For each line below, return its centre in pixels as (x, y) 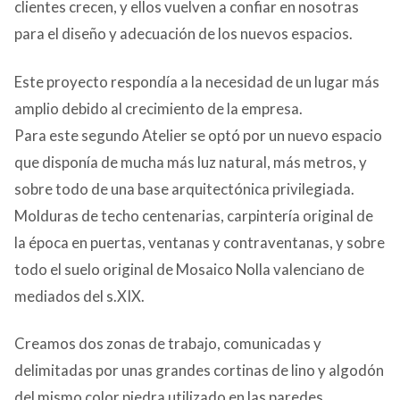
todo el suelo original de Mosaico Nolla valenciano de (189, 269)
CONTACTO (59, 17)
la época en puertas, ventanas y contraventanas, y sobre (200, 242)
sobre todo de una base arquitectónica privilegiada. (184, 188)
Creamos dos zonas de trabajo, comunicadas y (168, 344)
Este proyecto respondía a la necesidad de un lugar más (197, 81)
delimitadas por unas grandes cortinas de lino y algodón (199, 371)
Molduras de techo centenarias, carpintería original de (194, 215)
